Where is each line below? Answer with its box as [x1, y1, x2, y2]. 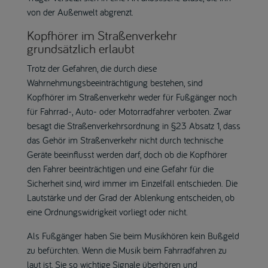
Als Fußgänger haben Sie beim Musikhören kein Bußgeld [26, 229, 239, 242]
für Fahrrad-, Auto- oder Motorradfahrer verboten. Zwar [26, 105, 232, 117]
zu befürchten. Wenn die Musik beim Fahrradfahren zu [26, 243, 227, 256]
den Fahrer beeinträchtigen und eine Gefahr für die [26, 162, 214, 175]
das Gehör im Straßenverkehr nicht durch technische [26, 133, 223, 146]
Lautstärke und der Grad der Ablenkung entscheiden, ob [26, 191, 234, 203]
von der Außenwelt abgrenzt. [26, 5, 133, 18]
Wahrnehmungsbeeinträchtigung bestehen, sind [26, 76, 203, 89]
